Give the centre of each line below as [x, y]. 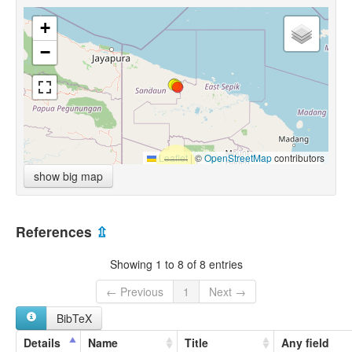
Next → [227, 292]
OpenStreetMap [238, 157]
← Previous [135, 292]
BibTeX [74, 319]
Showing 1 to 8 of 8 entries [176, 264]
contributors [298, 157]
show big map [68, 176]
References [56, 231]
